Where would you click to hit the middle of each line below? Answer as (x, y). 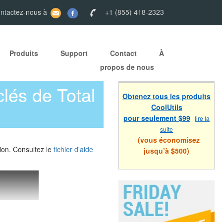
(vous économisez (166, 140)
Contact (124, 53)
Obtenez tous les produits (166, 96)
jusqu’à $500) (166, 151)
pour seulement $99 (157, 118)
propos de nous (127, 67)
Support (74, 53)
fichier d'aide (73, 149)
